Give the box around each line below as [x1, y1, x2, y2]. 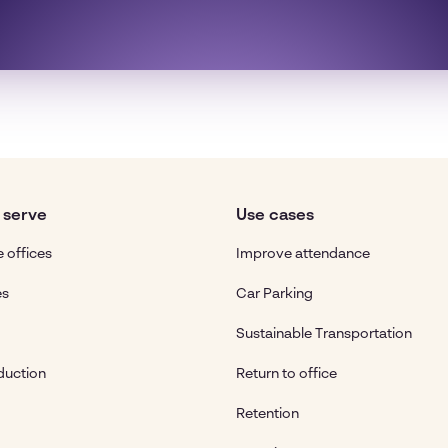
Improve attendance [236, 247, 370, 261]
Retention [236, 407, 299, 421]
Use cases [236, 208, 314, 224]
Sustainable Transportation [236, 327, 412, 341]
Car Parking [236, 287, 313, 301]
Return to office [236, 367, 337, 381]
